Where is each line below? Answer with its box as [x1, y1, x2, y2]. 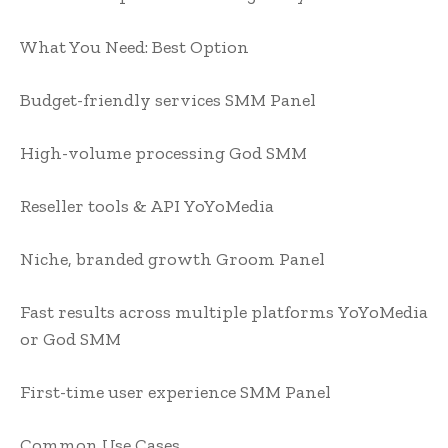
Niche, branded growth [20, 248, 212, 271]
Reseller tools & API [20, 195, 180, 218]
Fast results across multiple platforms [20, 301, 334, 324]
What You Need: [20, 36, 148, 59]
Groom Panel [216, 248, 325, 271]
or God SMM [20, 328, 121, 351]
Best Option [152, 36, 249, 59]
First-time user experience [20, 381, 236, 404]
